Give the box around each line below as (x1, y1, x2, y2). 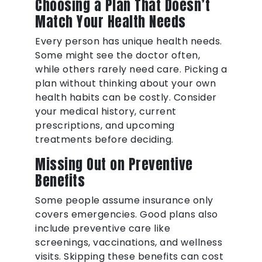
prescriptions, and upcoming (35, 119, 175, 133)
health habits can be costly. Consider (35, 91, 217, 105)
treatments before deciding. (35, 133, 174, 147)
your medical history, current (35, 105, 177, 119)
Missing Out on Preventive (35, 154, 193, 175)
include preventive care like (35, 222, 170, 236)
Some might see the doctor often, (35, 49, 200, 63)
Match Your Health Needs (35, 11, 186, 33)
